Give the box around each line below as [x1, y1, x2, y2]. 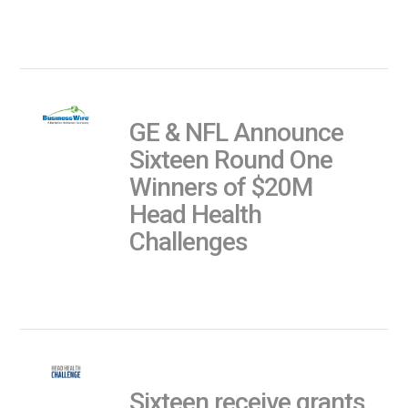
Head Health [129, 199, 262, 229]
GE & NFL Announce [129, 117, 344, 148]
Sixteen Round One [129, 144, 333, 175]
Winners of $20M [129, 171, 313, 202]
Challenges [129, 226, 249, 257]
